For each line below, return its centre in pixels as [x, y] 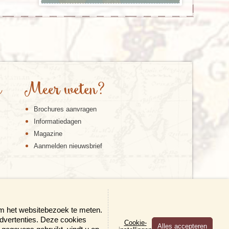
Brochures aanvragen [65, 109]
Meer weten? [64, 90]
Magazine [48, 133]
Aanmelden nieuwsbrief [68, 146]
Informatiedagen [58, 121]
